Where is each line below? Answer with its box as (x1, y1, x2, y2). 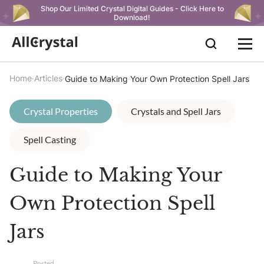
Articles (34, 73, 62, 83)
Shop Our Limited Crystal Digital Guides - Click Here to (40, 4, 224, 13)
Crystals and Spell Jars (131, 105, 221, 117)
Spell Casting (24, 134, 76, 145)
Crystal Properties (24, 105, 98, 117)
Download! (114, 13, 150, 22)
